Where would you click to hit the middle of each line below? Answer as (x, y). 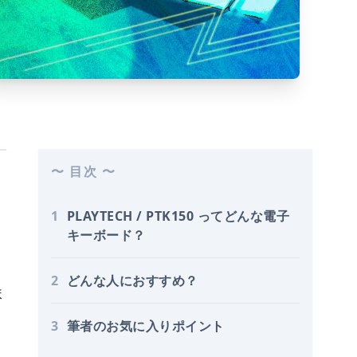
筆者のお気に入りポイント (146, 326)
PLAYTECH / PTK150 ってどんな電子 (178, 216)
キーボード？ (106, 235)
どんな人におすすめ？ (133, 280)
